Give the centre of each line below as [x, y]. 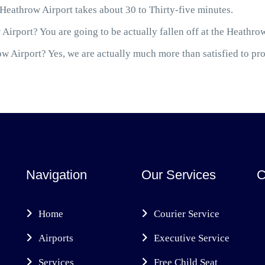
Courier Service [187, 214]
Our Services [179, 175]
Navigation [56, 175]
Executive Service [192, 238]
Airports [56, 238]
